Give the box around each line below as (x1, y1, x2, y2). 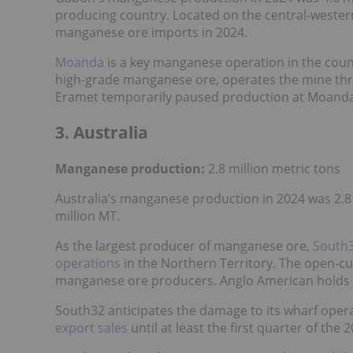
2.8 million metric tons (205, 159, 340, 177)
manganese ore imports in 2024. (55, 23, 247, 41)
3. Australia (55, 121, 148, 144)
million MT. (55, 206, 120, 225)
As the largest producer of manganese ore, (55, 236, 313, 255)
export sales (55, 318, 128, 336)
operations (55, 254, 121, 272)
